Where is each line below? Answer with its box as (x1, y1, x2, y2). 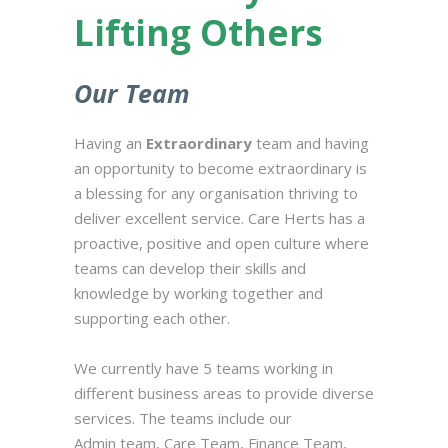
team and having (256, 133, 369, 153)
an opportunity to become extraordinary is (74, 158, 367, 178)
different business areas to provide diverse (74, 383, 374, 403)
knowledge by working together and (74, 283, 323, 303)
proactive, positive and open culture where (74, 233, 369, 253)
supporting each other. (74, 308, 230, 328)
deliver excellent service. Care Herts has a (74, 208, 365, 228)
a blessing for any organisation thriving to (74, 183, 358, 203)
